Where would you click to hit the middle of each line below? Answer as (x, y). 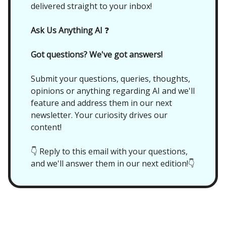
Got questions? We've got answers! (97, 55)
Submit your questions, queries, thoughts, (110, 79)
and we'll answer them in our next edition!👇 (113, 164)
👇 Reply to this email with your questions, (109, 152)
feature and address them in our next (101, 103)
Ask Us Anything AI (67, 31)
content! (46, 127)
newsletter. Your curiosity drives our (99, 115)
